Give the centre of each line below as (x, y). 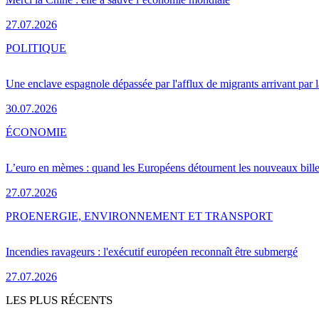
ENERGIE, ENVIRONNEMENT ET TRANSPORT (151, 216)
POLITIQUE (36, 48)
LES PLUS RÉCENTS (59, 300)
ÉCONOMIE (36, 132)
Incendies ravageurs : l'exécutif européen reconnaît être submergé (152, 251)
